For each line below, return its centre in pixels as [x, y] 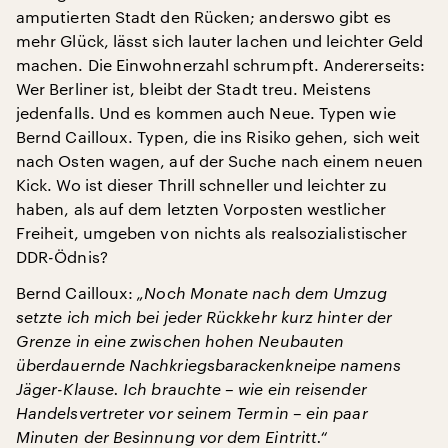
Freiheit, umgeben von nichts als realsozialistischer [212, 232]
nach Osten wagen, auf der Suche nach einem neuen [219, 160]
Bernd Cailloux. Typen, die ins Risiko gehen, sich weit [218, 136]
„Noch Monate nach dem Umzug [260, 292]
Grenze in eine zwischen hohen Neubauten [180, 340]
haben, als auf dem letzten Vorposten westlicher [201, 208]
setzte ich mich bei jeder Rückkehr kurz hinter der [204, 316]
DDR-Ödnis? [62, 256]
